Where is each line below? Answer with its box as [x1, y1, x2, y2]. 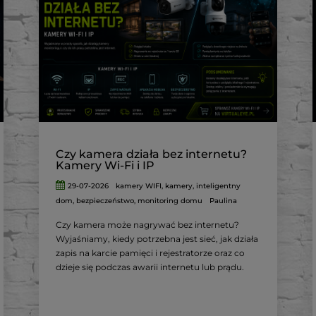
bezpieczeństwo [75, 196, 134, 206]
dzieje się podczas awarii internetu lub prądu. [55, 262, 244, 273]
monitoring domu [137, 196, 202, 206]
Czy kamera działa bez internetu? [55, 147, 247, 162]
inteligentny [195, 181, 241, 191]
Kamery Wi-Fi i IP [55, 159, 154, 173]
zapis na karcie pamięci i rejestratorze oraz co [55, 248, 245, 259]
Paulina [209, 196, 237, 206]
